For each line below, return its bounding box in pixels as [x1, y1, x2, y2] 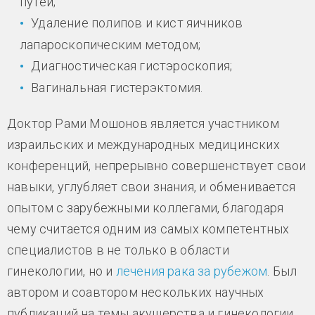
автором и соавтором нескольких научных [7, 285, 264, 300]
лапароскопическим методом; [20, 37, 201, 52]
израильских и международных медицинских [7, 137, 280, 153]
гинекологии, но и [7, 264, 116, 279]
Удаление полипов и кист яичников [31, 15, 243, 30]
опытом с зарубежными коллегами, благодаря [7, 200, 284, 216]
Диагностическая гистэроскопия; [31, 58, 233, 73]
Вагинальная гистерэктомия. [31, 80, 203, 95]
